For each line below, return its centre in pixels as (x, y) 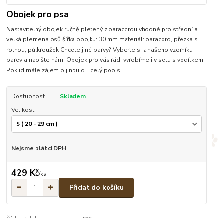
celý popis (106, 70)
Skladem (73, 97)
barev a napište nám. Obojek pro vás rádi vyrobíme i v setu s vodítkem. (106, 60)
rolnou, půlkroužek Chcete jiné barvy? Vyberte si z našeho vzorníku (100, 50)
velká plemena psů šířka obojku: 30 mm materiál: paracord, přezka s (102, 40)
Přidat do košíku (96, 187)
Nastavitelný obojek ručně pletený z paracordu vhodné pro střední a (102, 29)
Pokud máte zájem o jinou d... (49, 70)
